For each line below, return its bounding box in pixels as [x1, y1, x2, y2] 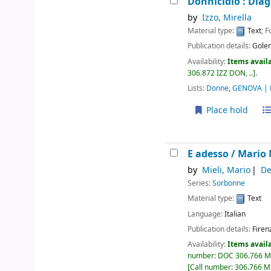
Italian [224, 208, 246, 220]
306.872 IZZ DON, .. [188, 67, 253, 79]
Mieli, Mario [201, 164, 250, 177]
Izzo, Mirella [201, 11, 252, 25]
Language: [188, 208, 225, 220]
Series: [188, 178, 213, 189]
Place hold [203, 103, 248, 117]
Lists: [188, 82, 205, 94]
